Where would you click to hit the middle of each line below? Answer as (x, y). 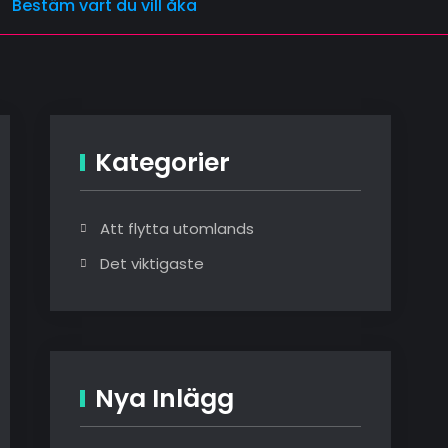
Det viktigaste (152, 263)
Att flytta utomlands (177, 228)
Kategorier (162, 162)
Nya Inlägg (164, 398)
